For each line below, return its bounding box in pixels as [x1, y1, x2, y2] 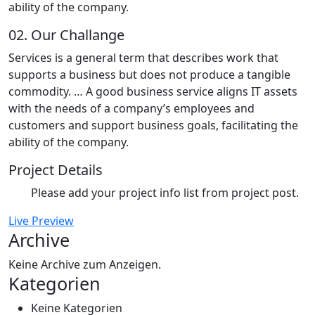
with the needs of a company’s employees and [8, 100, 255, 116]
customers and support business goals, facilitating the [8, 117, 298, 133]
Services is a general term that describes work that [8, 49, 278, 65]
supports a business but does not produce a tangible [8, 66, 290, 82]
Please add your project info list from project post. [31, 184, 299, 200]
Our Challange [27, 25, 124, 44]
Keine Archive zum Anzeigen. [8, 256, 161, 272]
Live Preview [8, 212, 74, 229]
